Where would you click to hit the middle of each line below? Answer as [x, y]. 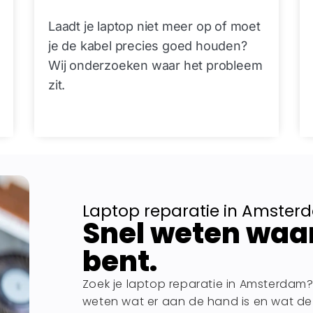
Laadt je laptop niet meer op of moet [154, 27]
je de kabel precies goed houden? [147, 46]
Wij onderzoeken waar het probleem [155, 66]
